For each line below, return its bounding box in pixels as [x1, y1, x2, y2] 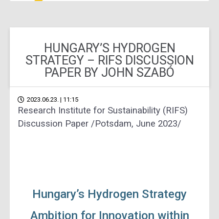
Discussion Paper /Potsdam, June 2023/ [18, 118, 181, 129]
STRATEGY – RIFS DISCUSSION [25, 53, 194, 67]
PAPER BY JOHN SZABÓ [44, 66, 175, 80]
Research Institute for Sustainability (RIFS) [18, 105, 188, 116]
